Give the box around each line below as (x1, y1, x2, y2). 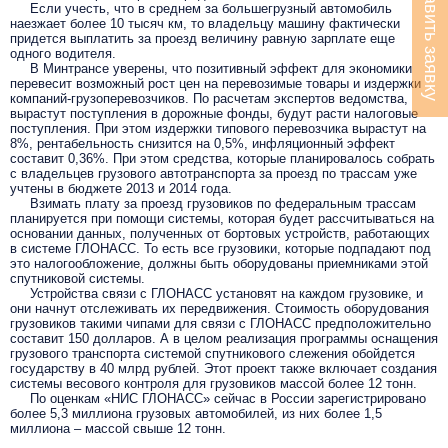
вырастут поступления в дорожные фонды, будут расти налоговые (10, 105, 418, 121)
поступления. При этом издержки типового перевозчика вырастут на (10, 120, 426, 136)
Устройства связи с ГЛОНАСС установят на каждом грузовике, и (10, 285, 423, 301)
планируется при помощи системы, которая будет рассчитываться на (10, 210, 434, 226)
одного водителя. (10, 45, 116, 61)
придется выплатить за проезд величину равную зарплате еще (10, 30, 395, 46)
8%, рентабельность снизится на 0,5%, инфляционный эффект (10, 135, 395, 151)
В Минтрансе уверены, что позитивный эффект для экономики (10, 60, 412, 76)
